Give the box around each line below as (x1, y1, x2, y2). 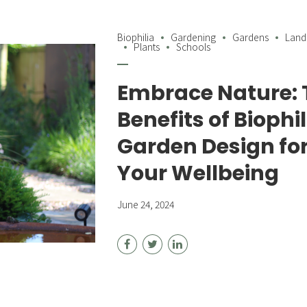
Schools (176, 40, 211, 54)
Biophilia (117, 30, 155, 45)
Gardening (171, 30, 217, 45)
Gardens (232, 30, 269, 45)
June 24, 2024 (117, 197, 175, 212)
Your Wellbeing (117, 159, 280, 188)
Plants (134, 40, 160, 54)
